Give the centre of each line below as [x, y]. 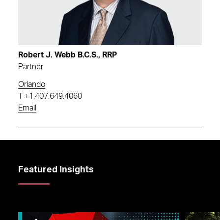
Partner [31, 67]
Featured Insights [56, 170]
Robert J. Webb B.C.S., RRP [68, 55]
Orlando [32, 84]
